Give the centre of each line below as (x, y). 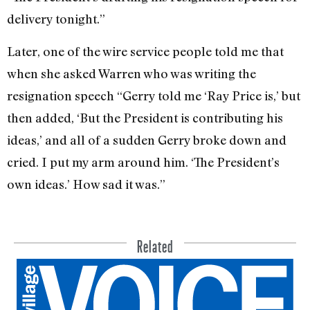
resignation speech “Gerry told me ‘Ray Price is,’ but (154, 95)
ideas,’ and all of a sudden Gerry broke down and (147, 139)
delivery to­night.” (56, 19)
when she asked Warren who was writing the (131, 73)
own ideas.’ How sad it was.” (86, 184)
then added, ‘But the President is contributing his (145, 117)
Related (155, 243)
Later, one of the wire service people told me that (145, 51)
